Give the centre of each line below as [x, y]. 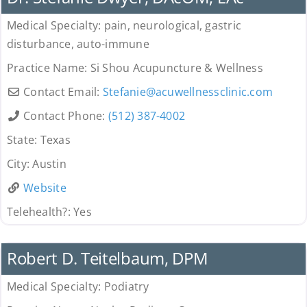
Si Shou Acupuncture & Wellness [176, 68]
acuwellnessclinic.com [214, 92]
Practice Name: [48, 68]
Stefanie [124, 92]
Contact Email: [63, 92]
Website [45, 188]
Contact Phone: [66, 116]
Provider [30, 231]
